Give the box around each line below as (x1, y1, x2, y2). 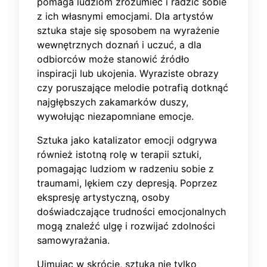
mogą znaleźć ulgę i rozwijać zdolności (37, 220, 215, 232)
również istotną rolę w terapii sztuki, (37, 148, 201, 161)
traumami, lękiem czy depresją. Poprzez (37, 177, 218, 190)
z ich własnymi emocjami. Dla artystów (37, 10, 213, 23)
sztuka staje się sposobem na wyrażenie (37, 24, 219, 37)
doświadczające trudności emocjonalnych (37, 206, 226, 218)
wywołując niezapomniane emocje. (37, 110, 194, 123)
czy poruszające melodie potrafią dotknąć (37, 82, 228, 94)
